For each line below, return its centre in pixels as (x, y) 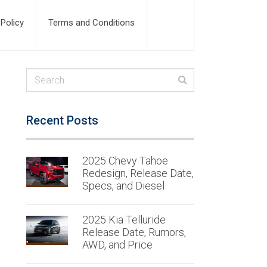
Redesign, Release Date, (138, 173)
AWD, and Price (117, 245)
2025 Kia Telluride (124, 220)
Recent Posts (62, 120)
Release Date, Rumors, (134, 232)
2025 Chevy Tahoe (125, 161)
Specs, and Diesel (123, 186)
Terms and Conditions (91, 23)
